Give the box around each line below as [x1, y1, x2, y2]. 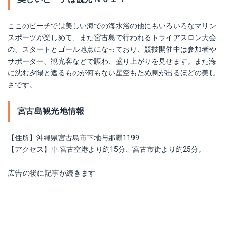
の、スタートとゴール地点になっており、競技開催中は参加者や [8, 45, 216, 54]
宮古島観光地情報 [17, 106, 85, 117]
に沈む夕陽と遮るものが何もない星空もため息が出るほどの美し [8, 69, 216, 78]
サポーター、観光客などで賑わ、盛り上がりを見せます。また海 [8, 57, 216, 66]
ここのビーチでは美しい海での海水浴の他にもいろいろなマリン [8, 22, 216, 30]
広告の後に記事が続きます [8, 169, 96, 178]
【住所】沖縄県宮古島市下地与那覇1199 [8, 133, 139, 142]
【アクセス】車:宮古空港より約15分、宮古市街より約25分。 [8, 145, 205, 154]
